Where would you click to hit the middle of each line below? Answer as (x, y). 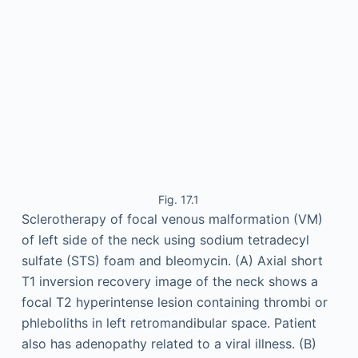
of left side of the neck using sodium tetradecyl (165, 240)
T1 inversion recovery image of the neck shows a (169, 281)
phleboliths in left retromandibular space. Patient (169, 323)
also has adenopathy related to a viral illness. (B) (169, 344)
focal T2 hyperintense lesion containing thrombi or (174, 302)
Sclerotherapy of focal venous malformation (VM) (172, 219)
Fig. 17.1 (179, 199)
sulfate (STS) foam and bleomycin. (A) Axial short (172, 261)
